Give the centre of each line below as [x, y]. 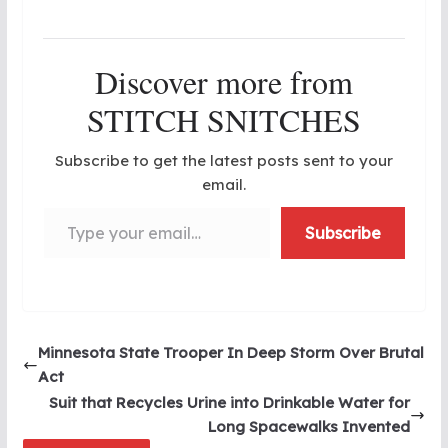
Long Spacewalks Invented [309, 427]
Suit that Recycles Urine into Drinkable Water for [230, 403]
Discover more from [223, 82]
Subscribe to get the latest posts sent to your [223, 161]
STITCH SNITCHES [223, 120]
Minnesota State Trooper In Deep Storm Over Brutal [230, 353]
